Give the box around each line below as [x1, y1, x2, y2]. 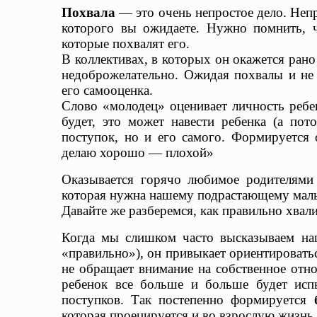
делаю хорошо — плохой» [62, 145, 214, 160]
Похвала [62, 5, 120, 20]
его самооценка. [62, 83, 153, 98]
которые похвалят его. [62, 36, 190, 51]
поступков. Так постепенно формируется [62, 292, 314, 307]
